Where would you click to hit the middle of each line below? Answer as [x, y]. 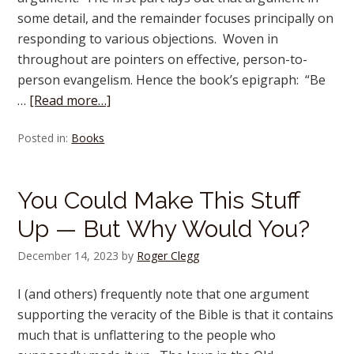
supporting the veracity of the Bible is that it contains [176, 314]
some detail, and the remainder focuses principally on [176, 18]
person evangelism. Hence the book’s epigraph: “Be [172, 80]
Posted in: [45, 138]
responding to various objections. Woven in [148, 39]
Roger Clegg [168, 256]
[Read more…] [70, 100]
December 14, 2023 [68, 256]
